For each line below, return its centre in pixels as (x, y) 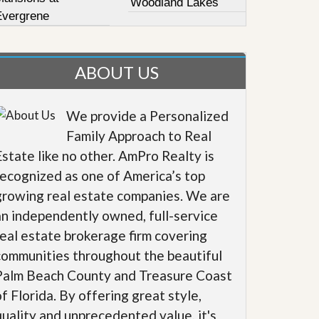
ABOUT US (116, 72)
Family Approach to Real (139, 136)
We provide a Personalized (148, 116)
